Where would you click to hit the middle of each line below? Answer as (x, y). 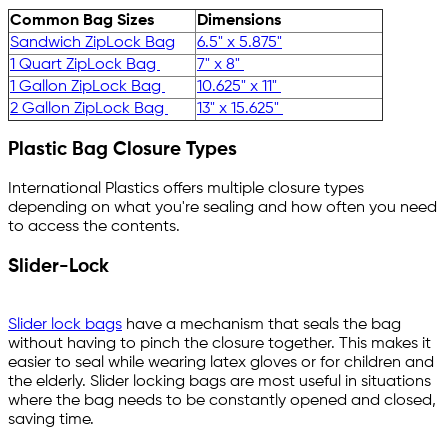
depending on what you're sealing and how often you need (222, 208)
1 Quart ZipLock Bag (85, 64)
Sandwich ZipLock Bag (92, 42)
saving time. (53, 419)
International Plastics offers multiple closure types (186, 189)
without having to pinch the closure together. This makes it (219, 343)
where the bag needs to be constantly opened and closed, (222, 400)
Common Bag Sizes (84, 20)
